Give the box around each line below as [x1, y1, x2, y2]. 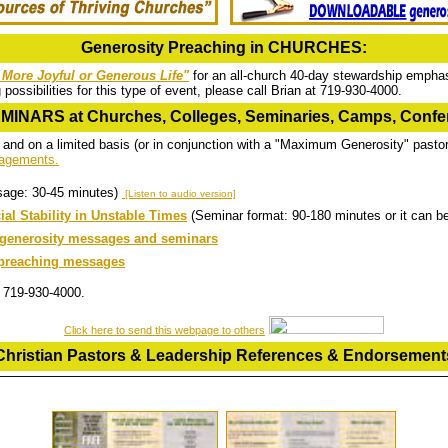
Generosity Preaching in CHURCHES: [81, 39, 367, 56]
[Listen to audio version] [122, 188, 236, 199]
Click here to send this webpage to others [64, 324, 265, 336]
